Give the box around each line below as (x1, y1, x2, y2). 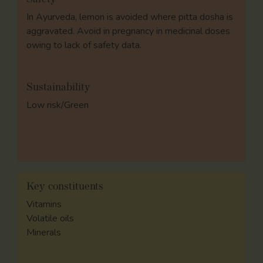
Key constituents (26, 181, 103, 193)
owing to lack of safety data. (26, 39, 141, 52)
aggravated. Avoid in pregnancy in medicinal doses (26, 25, 230, 38)
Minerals (26, 226, 61, 240)
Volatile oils (26, 212, 74, 225)
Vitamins (26, 198, 62, 211)
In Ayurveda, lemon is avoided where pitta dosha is (26, 11, 233, 24)
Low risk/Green (26, 99, 89, 112)
